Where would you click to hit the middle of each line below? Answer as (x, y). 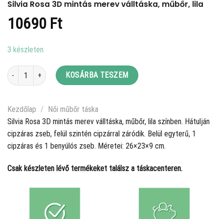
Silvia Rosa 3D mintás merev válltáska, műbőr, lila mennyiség (91, 71)
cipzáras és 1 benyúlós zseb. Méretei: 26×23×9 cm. (87, 146)
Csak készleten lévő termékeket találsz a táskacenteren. (95, 169)
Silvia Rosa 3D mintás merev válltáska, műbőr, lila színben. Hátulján (109, 122)
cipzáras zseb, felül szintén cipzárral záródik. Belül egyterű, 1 (102, 134)
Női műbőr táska (73, 109)
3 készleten (25, 49)
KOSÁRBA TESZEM (97, 75)
